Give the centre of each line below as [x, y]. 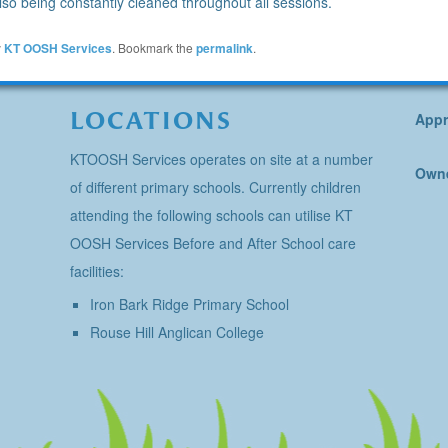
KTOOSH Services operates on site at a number [221, 159]
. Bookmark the [154, 47]
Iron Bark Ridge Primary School [189, 304]
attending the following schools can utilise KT [211, 215]
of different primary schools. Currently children [215, 187]
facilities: [96, 271]
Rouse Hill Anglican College [176, 332]
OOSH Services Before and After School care [212, 243]
